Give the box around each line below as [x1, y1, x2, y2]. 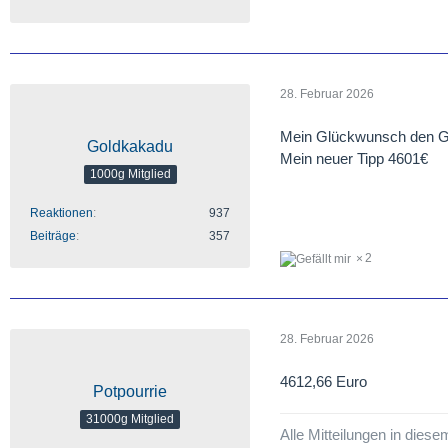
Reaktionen [30, 205, 93, 220]
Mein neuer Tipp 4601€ [280, 149, 428, 167]
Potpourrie [93, 382, 167, 400]
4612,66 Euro [280, 372, 367, 390]
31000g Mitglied [86, 412, 174, 427]
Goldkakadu [87, 137, 173, 155]
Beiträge [30, 228, 76, 243]
